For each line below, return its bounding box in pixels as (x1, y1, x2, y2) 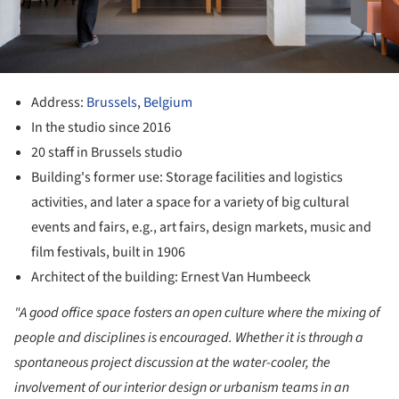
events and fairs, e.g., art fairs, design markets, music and (31, 216, 372, 237)
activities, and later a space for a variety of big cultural (31, 191, 350, 212)
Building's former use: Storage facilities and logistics (31, 167, 344, 187)
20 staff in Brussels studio (31, 142, 183, 162)
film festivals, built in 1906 (31, 241, 186, 262)
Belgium (143, 92, 193, 112)
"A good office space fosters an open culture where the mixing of (14, 303, 380, 323)
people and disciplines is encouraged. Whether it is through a (14, 328, 363, 348)
